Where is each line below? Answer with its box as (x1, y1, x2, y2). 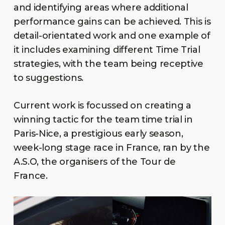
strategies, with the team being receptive (13, 58, 203, 70)
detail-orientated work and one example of (13, 30, 210, 42)
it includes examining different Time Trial (13, 44, 200, 56)
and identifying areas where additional (13, 2, 188, 14)
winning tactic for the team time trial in (13, 114, 193, 126)
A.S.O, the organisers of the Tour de (13, 156, 176, 168)
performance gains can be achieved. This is (13, 16, 211, 28)
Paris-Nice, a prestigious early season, (13, 128, 183, 140)
